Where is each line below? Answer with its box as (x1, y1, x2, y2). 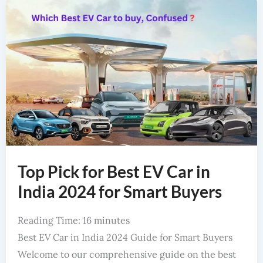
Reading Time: (17, 214, 83, 226)
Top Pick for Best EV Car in (17, 161, 210, 181)
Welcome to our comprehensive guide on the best (17, 248, 236, 260)
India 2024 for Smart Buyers (17, 181, 222, 201)
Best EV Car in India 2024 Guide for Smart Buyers (17, 231, 232, 243)
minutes (93, 214, 130, 226)
